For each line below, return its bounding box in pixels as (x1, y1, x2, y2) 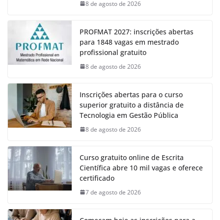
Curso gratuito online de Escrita (80, 152, 184, 162)
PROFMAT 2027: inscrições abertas (80, 27, 193, 36)
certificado (80, 173, 114, 183)
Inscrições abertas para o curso (80, 89, 183, 99)
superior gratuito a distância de (80, 100, 184, 110)
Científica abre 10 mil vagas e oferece (80, 163, 203, 172)
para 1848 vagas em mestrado (80, 37, 179, 47)
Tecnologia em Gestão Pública (80, 110, 178, 120)
